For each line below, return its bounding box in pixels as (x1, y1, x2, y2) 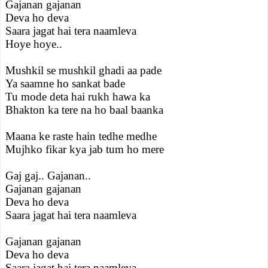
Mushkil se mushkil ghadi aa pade (5, 64, 162, 77)
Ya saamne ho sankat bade (5, 77, 125, 90)
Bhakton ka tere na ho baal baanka (5, 103, 163, 116)
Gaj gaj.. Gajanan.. (5, 169, 91, 182)
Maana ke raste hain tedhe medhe (5, 130, 157, 142)
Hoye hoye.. (5, 38, 62, 50)
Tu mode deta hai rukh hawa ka (5, 90, 150, 103)
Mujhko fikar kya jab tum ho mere (5, 143, 164, 156)
